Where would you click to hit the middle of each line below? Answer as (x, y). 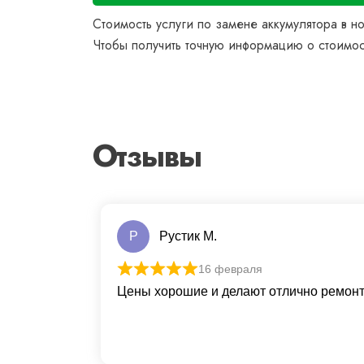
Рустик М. (188, 236)
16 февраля (230, 269)
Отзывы (147, 156)
